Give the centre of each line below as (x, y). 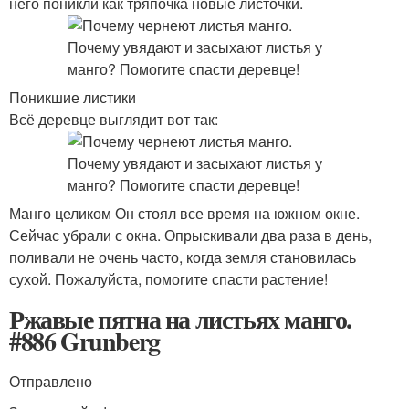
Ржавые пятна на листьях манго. (180, 319)
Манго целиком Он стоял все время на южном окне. (184, 213)
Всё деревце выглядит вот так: (114, 119)
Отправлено (51, 381)
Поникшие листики (73, 97)
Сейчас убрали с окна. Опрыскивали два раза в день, (190, 235)
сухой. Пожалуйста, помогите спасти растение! (168, 279)
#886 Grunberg (84, 341)
